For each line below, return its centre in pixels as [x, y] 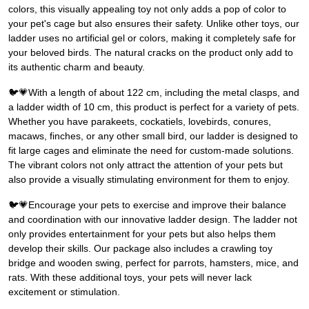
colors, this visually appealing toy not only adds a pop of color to [147, 9]
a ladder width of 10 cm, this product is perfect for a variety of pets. [154, 107]
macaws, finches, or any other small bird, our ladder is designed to [153, 136]
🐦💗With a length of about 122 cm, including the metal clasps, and [154, 93]
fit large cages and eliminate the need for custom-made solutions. [151, 151]
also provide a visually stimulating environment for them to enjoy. [149, 180]
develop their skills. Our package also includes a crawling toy [140, 249]
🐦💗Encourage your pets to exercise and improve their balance [147, 205]
